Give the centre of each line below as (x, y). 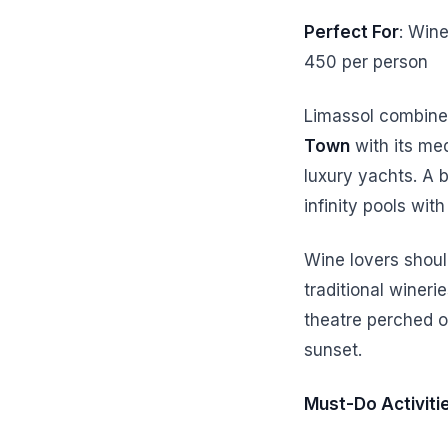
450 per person (366, 62)
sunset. (333, 350)
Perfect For (351, 32)
